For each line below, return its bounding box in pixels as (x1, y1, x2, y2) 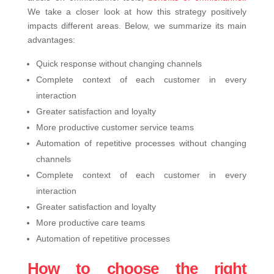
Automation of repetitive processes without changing (35, 138, 247, 149)
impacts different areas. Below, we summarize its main (27, 21, 247, 31)
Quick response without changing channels (35, 59, 202, 69)
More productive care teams (35, 218, 145, 228)
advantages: (27, 35, 75, 45)
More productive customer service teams (35, 122, 194, 133)
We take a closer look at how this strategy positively (27, 7, 247, 17)
